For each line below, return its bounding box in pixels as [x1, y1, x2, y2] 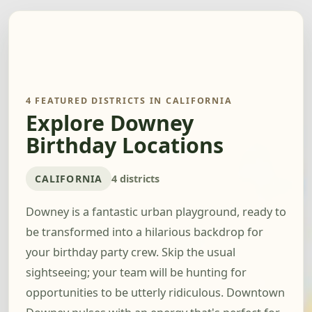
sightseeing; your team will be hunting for [26, 265, 247, 281]
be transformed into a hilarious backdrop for [26, 224, 263, 240]
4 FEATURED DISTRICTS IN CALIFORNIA [26, 95, 233, 107]
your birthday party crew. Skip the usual [26, 244, 235, 260]
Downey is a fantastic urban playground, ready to [26, 204, 286, 220]
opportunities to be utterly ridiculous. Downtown [26, 285, 285, 301]
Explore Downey [26, 109, 194, 138]
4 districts [111, 171, 159, 185]
